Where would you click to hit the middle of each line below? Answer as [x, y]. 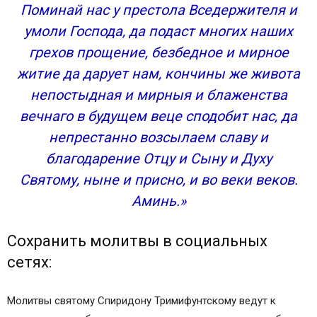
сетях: [29, 262]
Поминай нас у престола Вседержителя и [158, 10]
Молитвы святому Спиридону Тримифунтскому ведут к [142, 301]
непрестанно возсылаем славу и [158, 137]
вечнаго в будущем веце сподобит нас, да [158, 116]
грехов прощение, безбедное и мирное [158, 52]
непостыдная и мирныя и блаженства [158, 95]
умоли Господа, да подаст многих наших [158, 31]
